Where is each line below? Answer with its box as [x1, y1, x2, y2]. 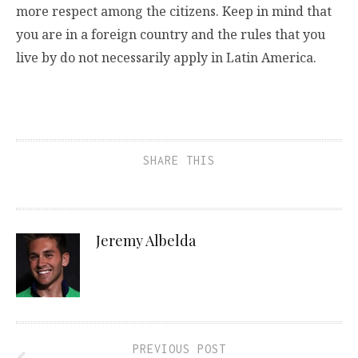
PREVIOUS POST [132, 341, 226, 356]
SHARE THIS [143, 153, 215, 167]
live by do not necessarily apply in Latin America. [16, 48, 316, 66]
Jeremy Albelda [96, 230, 196, 250]
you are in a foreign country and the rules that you [16, 25, 325, 43]
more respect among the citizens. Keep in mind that [16, 2, 332, 20]
